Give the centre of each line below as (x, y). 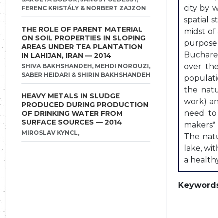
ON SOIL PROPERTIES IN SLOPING (83, 38)
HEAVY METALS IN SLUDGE (71, 96)
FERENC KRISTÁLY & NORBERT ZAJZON (84, 8)
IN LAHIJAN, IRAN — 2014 (66, 55)
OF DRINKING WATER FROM (72, 113)
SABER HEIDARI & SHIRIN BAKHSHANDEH (86, 75)
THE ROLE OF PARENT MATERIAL (82, 29)
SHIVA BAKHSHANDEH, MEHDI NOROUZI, (86, 66)
